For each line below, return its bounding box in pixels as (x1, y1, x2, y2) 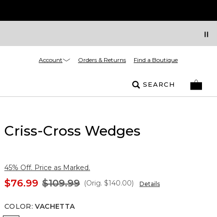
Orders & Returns (78, 56, 126, 63)
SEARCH (143, 80, 175, 88)
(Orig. (84, 179, 102, 187)
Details (139, 180, 160, 187)
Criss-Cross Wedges (4, 123, 140, 139)
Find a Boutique (134, 56, 178, 63)
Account (39, 56, 62, 63)
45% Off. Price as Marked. (4, 163, 90, 172)
